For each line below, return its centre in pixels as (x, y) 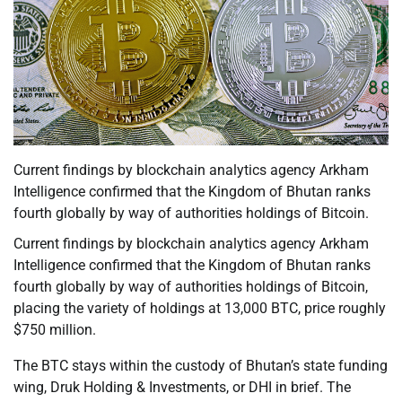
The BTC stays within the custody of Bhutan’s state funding (201, 366)
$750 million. (55, 330)
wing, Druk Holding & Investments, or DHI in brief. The (182, 388)
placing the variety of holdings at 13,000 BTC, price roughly (200, 309)
